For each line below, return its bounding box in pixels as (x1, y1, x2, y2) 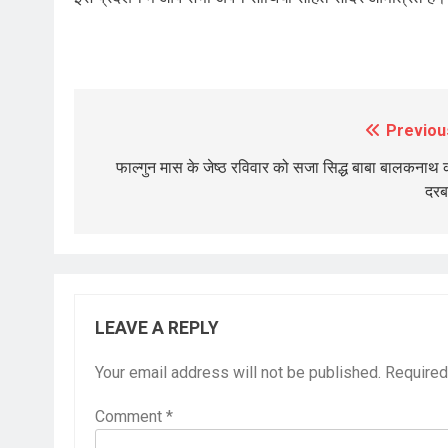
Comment (95, 406, 166, 426)
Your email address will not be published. (95, 362, 381, 382)
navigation (93, 157, 207, 186)
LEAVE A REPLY (95, 317, 219, 338)
